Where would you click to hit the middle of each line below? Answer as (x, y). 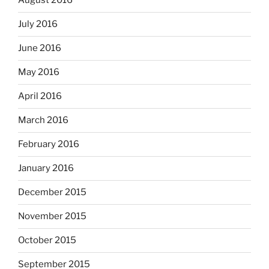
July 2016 (38, 24)
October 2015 (47, 240)
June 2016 (40, 48)
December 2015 (52, 192)
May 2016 (39, 72)
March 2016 (43, 120)
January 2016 (46, 168)
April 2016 (40, 96)
